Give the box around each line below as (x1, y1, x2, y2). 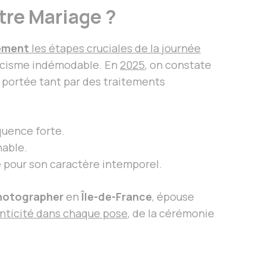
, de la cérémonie (128, 206, 214, 221)
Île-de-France (81, 189, 152, 204)
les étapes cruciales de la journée (29, 41, 201, 56)
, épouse (152, 189, 194, 204)
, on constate (145, 58, 211, 72)
